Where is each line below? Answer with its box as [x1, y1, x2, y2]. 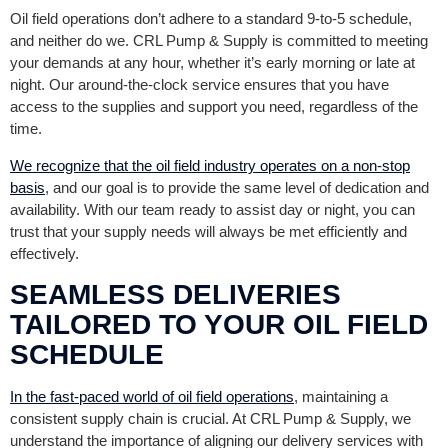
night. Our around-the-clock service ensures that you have [10, 75, 389, 93]
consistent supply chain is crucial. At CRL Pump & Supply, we [10, 409, 411, 427]
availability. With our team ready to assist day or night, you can [10, 200, 415, 218]
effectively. [10, 244, 79, 262]
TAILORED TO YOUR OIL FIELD [10, 308, 428, 340]
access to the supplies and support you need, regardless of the [10, 97, 418, 115]
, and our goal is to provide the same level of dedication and [45, 178, 429, 196]
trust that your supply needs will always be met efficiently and [10, 222, 407, 240]
